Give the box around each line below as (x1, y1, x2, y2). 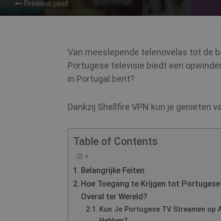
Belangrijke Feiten (81, 166, 145, 175)
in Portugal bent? (68, 74, 135, 84)
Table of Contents (73, 135, 158, 147)
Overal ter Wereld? (81, 192, 148, 201)
